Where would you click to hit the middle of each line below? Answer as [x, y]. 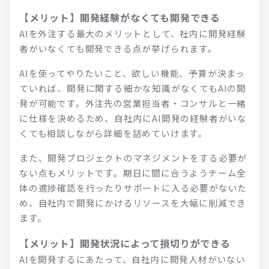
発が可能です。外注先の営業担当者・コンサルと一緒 [133, 103]
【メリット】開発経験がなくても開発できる [120, 17]
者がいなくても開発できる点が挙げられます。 [118, 48]
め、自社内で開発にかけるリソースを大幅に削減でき [133, 202]
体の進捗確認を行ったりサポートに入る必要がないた [133, 187]
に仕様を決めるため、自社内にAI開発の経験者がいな [133, 118]
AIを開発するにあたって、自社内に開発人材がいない [132, 259]
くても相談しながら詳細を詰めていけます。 [113, 133]
